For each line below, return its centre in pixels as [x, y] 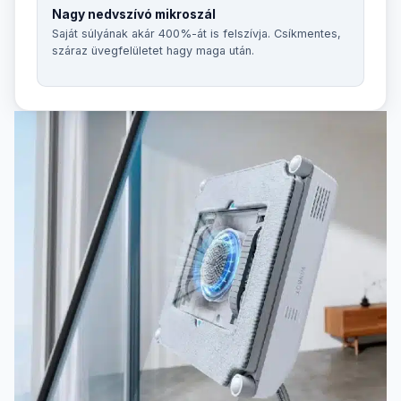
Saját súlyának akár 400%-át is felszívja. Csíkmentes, [196, 33]
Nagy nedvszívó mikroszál [134, 14]
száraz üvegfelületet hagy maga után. [153, 50]
